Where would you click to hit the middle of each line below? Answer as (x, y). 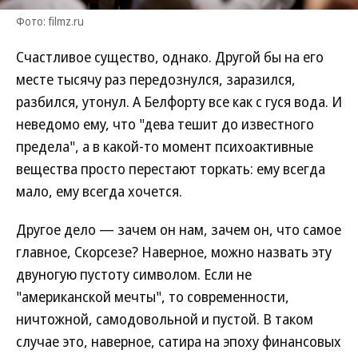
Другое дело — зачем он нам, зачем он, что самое (179, 229)
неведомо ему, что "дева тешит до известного (165, 124)
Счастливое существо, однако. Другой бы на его (170, 57)
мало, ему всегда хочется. (99, 191)
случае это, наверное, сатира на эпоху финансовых (179, 341)
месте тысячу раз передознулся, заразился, (156, 79)
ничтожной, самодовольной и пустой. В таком (165, 319)
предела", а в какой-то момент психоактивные (165, 146)
